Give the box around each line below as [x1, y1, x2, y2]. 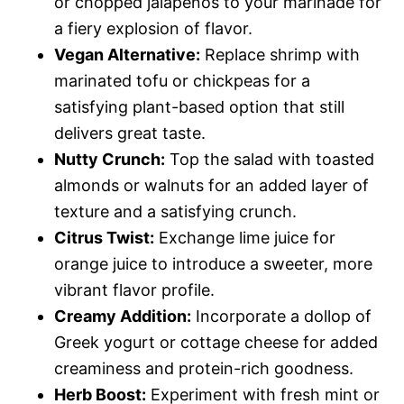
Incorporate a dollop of [191, 307, 372, 326]
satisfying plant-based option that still [54, 97, 344, 116]
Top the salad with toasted [165, 150, 374, 169]
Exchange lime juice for [154, 228, 335, 247]
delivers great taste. [54, 124, 206, 142]
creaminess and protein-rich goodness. [54, 359, 353, 378]
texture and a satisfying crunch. [54, 202, 297, 221]
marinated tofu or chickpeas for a [54, 71, 310, 90]
